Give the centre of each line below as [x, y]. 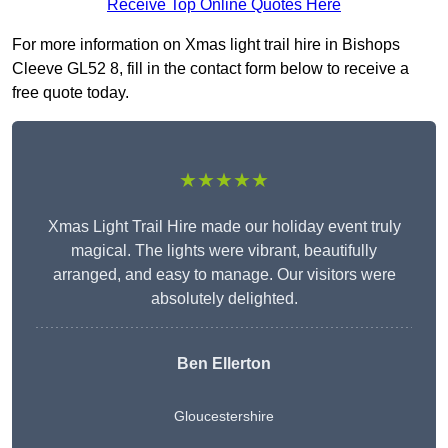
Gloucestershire [224, 416]
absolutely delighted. [224, 299]
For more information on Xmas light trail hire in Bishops [206, 45]
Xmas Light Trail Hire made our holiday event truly [224, 227]
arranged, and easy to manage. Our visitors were [224, 275]
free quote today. [70, 93]
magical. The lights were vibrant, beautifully [224, 251]
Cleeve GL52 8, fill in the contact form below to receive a [210, 69]
